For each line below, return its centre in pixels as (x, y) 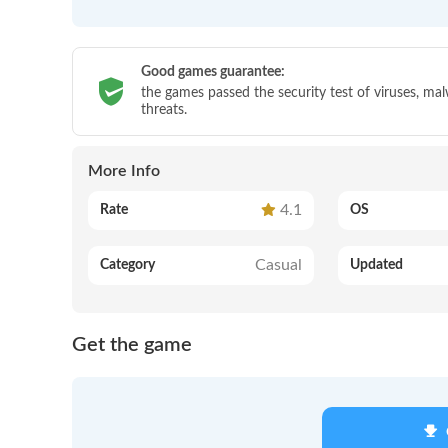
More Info (124, 171)
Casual (278, 265)
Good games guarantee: (213, 72)
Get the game (132, 345)
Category (127, 265)
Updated (376, 265)
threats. (164, 110)
